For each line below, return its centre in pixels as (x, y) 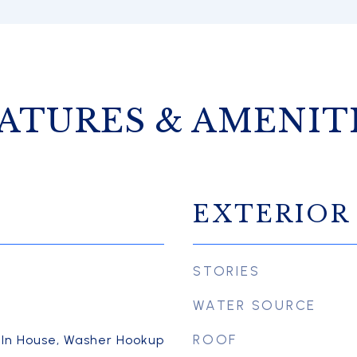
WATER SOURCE (255, 305)
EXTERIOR (272, 214)
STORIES (227, 271)
